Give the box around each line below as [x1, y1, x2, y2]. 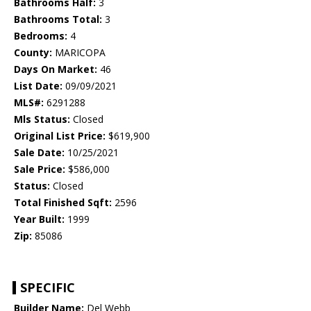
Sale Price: [14, 162, 65, 176]
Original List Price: [14, 129, 106, 143]
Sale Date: [14, 146, 65, 160]
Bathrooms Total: [14, 12, 102, 26]
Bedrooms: [14, 29, 67, 43]
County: [14, 46, 52, 60]
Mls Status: [14, 112, 70, 126]
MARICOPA [52, 46, 106, 60]
